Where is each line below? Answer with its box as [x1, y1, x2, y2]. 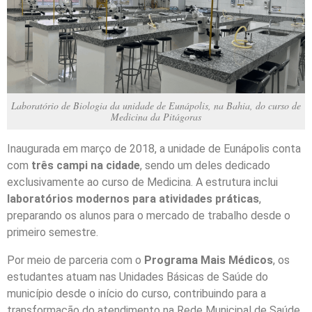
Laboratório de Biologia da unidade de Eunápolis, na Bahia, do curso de [11, 98, 301, 112]
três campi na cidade [31, 158, 140, 172]
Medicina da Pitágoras [111, 109, 201, 123]
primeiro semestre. [7, 225, 98, 239]
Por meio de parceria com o [7, 253, 144, 267]
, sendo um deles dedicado [140, 158, 270, 172]
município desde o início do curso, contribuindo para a [7, 286, 266, 300]
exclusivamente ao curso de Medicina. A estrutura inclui [7, 175, 278, 189]
